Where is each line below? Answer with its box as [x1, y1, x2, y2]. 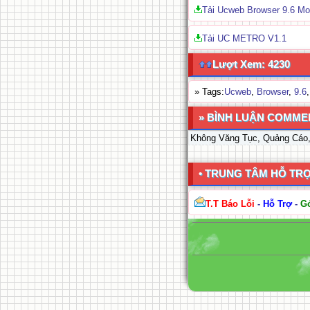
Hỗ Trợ [263, 199, 292, 209]
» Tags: [194, 86, 224, 97]
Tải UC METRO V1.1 [202, 33, 286, 44]
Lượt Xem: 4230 [212, 58, 290, 70]
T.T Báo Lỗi [206, 199, 255, 209]
